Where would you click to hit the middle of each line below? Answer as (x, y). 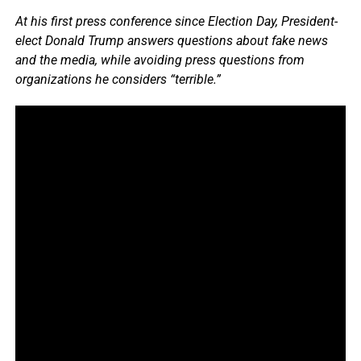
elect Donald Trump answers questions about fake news (171, 40)
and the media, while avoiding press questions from (160, 60)
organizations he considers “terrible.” (118, 79)
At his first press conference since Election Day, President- (176, 21)
